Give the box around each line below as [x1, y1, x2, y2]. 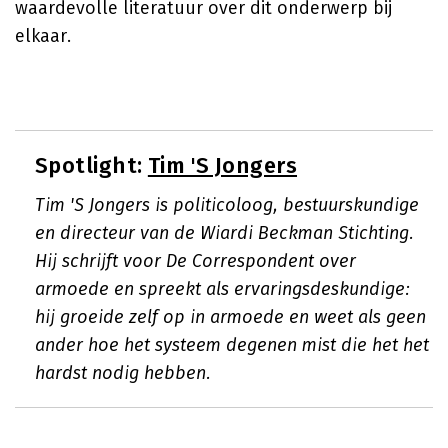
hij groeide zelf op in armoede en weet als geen [35, 306, 426, 328]
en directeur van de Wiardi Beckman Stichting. [35, 222, 414, 244]
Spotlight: [35, 152, 148, 179]
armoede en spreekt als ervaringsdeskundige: [35, 278, 410, 300]
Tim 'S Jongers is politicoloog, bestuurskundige [35, 194, 419, 216]
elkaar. [15, 25, 71, 47]
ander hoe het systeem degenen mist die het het [35, 334, 429, 356]
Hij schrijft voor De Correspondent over [35, 250, 356, 272]
